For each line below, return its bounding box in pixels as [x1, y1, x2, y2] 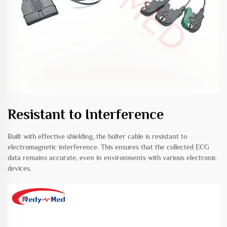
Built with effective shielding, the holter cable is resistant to [8, 132, 187, 140]
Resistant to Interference [8, 106, 164, 122]
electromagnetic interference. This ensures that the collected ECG [8, 142, 209, 151]
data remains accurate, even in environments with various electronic [8, 153, 217, 162]
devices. [8, 164, 31, 172]
